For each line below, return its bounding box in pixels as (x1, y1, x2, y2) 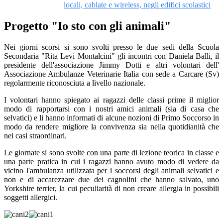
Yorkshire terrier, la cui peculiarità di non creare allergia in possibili (4, 184, 219, 193)
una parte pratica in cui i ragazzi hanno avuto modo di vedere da (4, 157, 219, 166)
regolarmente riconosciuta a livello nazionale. (4, 79, 147, 88)
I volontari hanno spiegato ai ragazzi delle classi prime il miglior (4, 96, 219, 105)
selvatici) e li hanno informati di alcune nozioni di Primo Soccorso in (4, 113, 219, 122)
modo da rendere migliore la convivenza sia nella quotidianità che (4, 122, 219, 131)
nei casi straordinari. (4, 131, 69, 140)
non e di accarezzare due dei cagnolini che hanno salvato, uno (4, 175, 219, 184)
